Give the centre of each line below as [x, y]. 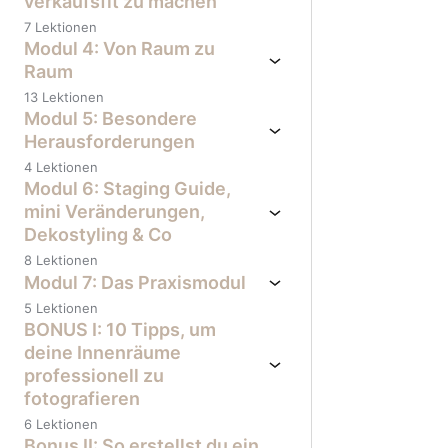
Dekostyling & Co [98, 234]
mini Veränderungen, [114, 211]
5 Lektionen [61, 308]
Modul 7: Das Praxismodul [135, 282]
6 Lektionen [61, 424]
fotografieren [82, 398]
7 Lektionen [60, 27]
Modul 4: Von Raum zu [119, 48]
